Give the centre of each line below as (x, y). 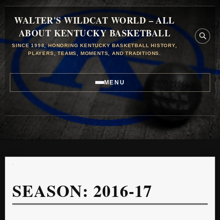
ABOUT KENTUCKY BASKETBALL (95, 33)
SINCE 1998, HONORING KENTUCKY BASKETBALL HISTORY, (95, 45)
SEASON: (53, 191)
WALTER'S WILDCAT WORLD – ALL (95, 20)
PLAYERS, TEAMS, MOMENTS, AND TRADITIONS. (94, 53)
